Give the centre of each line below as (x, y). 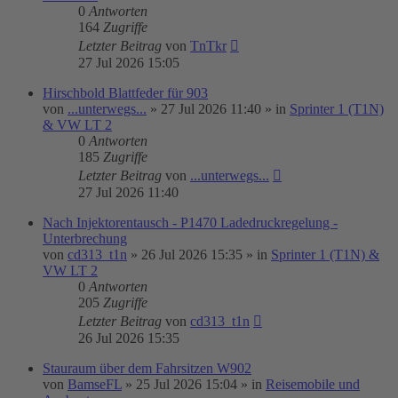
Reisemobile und (313, 384)
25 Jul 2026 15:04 (187, 384)
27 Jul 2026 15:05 (129, 63)
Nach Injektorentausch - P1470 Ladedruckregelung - (190, 223)
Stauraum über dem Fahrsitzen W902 (147, 368)
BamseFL (95, 384)
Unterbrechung (85, 239)
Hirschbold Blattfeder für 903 (125, 93)
